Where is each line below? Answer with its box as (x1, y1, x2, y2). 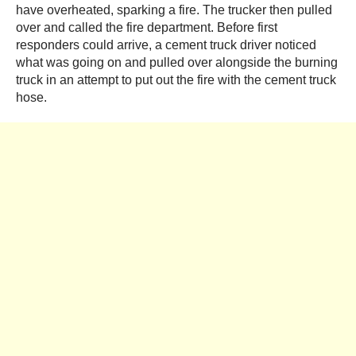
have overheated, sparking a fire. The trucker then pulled (16, 2, 332, 17)
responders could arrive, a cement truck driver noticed (16, 37, 316, 52)
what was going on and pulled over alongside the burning (16, 55, 338, 69)
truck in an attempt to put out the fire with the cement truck (16, 72, 336, 87)
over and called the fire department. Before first (16, 20, 277, 34)
